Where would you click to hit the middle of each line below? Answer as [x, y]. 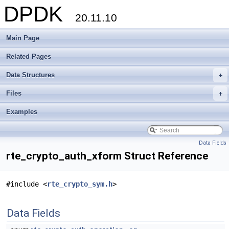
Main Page [23, 38]
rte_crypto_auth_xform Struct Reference [107, 156]
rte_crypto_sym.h [80, 184]
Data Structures [30, 75]
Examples [22, 112]
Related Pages [29, 56]
